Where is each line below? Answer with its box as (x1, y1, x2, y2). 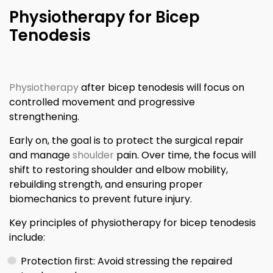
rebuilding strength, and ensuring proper (9, 177, 203, 192)
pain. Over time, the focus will (114, 148, 256, 163)
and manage (9, 148, 73, 163)
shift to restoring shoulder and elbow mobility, (9, 163, 228, 177)
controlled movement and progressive (9, 95, 195, 110)
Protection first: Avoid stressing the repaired (21, 254, 233, 269)
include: (9, 230, 45, 245)
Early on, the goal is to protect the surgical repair (9, 133, 244, 148)
